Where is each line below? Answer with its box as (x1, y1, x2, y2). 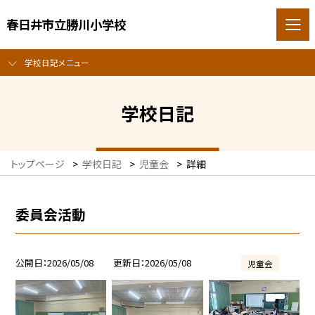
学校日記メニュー (24, 56, 89, 69)
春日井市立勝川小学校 (6, 15, 126, 33)
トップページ (11, 157, 65, 172)
